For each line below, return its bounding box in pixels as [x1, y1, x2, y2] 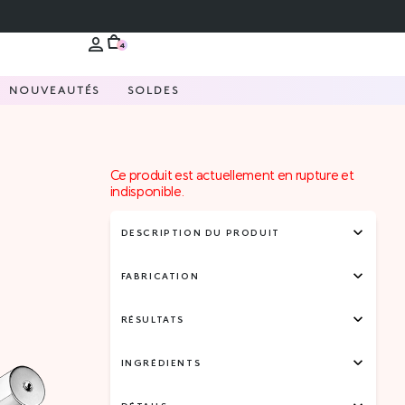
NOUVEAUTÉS [9, 83, 100, 97]
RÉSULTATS [120, 313, 185, 325]
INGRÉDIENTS [120, 356, 202, 368]
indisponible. [109, 184, 184, 199]
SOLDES [127, 83, 179, 97]
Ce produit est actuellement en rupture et [109, 167, 354, 183]
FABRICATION [120, 269, 200, 281]
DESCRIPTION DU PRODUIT [120, 226, 280, 238]
